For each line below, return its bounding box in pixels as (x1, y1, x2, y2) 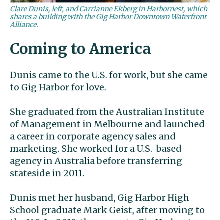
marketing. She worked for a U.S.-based (10, 143, 182, 155)
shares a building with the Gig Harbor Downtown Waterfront (10, 12, 206, 22)
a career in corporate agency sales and (10, 131, 176, 142)
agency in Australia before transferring (10, 155, 182, 167)
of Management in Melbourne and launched (10, 118, 205, 130)
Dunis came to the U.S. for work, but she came (10, 69, 208, 81)
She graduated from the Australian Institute (10, 106, 204, 118)
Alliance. (10, 20, 38, 29)
